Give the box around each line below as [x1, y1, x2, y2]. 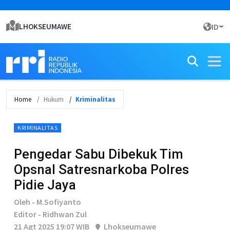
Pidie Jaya [14, 177, 76, 193]
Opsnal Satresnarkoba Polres [14, 162, 189, 177]
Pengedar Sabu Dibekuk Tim [14, 146, 183, 162]
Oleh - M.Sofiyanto [14, 197, 81, 207]
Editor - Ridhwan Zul [14, 209, 87, 219]
